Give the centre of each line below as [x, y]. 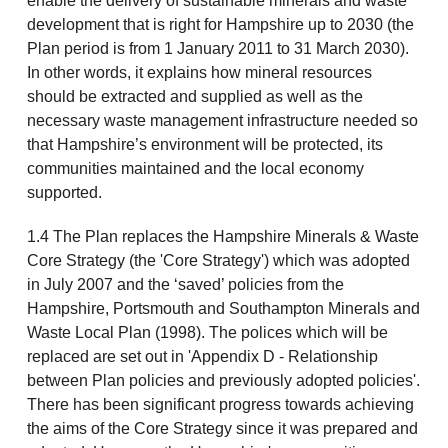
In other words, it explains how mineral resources [199, 73]
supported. [64, 193]
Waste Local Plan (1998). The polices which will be [207, 333]
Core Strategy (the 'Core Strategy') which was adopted [218, 261]
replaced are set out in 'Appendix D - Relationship [202, 357]
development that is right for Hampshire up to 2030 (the [220, 25]
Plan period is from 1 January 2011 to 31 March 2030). [217, 49]
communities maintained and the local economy [195, 169]
